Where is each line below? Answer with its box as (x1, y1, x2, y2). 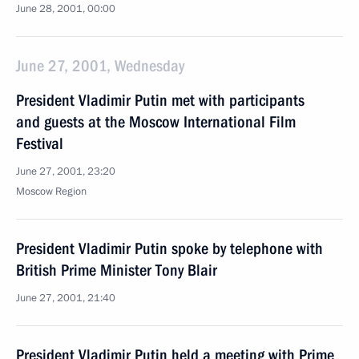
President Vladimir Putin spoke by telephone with (16, 239, 323, 258)
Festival (16, 134, 63, 153)
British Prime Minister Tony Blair (16, 260, 217, 280)
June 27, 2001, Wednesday (16, 56, 184, 75)
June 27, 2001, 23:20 (16, 164, 115, 179)
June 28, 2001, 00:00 (16, 2, 115, 16)
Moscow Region (16, 184, 87, 199)
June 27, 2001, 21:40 (16, 291, 115, 305)
